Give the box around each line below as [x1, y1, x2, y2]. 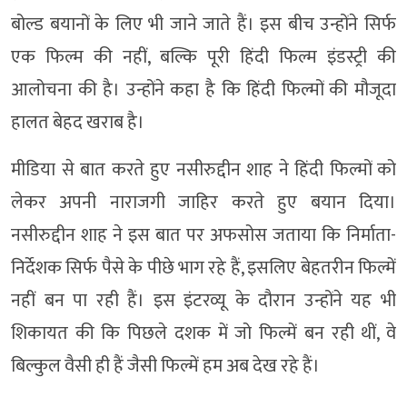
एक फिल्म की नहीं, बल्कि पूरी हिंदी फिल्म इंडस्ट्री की [11, 41, 396, 73]
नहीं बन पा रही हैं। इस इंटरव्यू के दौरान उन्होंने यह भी [11, 284, 396, 316]
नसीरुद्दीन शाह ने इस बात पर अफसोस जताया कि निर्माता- [11, 219, 396, 251]
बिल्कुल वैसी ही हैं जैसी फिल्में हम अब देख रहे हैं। [11, 350, 320, 382]
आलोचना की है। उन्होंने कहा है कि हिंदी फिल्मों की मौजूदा [11, 74, 396, 105]
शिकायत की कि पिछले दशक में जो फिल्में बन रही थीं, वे [11, 317, 396, 349]
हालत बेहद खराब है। [11, 106, 144, 138]
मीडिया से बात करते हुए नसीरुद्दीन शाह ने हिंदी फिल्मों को [11, 154, 396, 185]
